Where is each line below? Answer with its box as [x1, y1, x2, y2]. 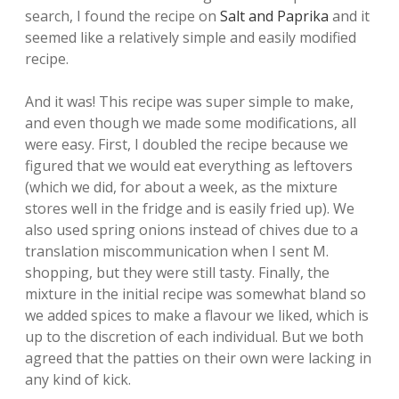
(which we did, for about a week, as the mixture [25, 177, 338, 197]
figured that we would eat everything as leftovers [25, 156, 353, 175]
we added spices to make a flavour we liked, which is [25, 305, 369, 325]
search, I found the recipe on [25, 6, 220, 26]
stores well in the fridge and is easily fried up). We [25, 199, 354, 218]
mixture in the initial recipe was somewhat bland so [25, 284, 366, 304]
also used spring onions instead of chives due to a [25, 220, 358, 240]
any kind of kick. [25, 370, 131, 389]
